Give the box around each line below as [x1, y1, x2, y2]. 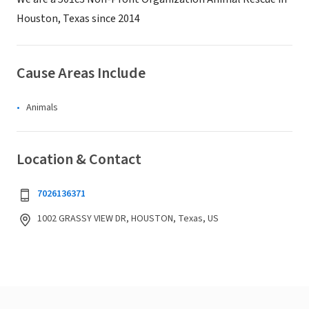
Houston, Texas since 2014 [17, 11, 140, 26]
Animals [26, 101, 58, 114]
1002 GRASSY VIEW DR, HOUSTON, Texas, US [37, 212, 219, 226]
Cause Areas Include [17, 62, 146, 84]
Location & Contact [17, 148, 141, 170]
